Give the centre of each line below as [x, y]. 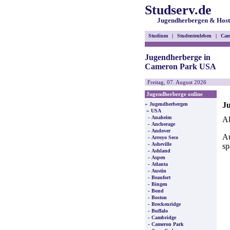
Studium [158, 36]
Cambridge [164, 217]
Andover [161, 131]
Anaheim [161, 117]
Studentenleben [194, 36]
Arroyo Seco [165, 137]
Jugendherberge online [174, 94]
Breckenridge [166, 204]
